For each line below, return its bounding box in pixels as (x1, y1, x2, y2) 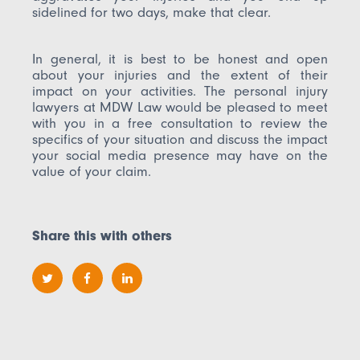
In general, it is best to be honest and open (32, 51, 328, 67)
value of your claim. (32, 163, 152, 180)
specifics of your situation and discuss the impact (32, 131, 328, 148)
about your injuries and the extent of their (32, 67, 328, 84)
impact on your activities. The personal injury (32, 83, 328, 100)
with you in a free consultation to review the (32, 115, 328, 132)
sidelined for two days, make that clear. (32, 4, 272, 21)
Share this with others (32, 227, 173, 244)
